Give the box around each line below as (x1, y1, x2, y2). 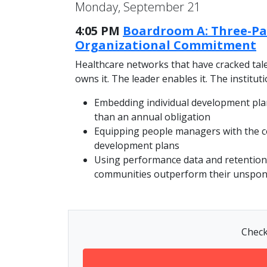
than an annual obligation (94, 110, 213, 123)
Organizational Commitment (75, 36, 256, 53)
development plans (94, 138, 182, 152)
